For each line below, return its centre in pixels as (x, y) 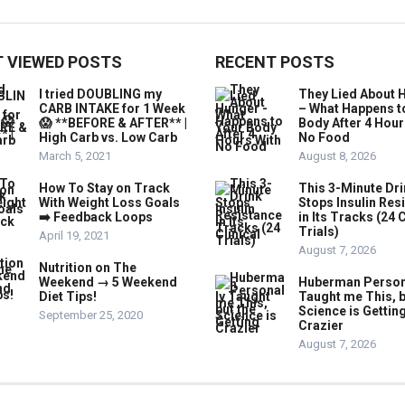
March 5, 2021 (75, 156)
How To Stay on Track (104, 188)
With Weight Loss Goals (109, 202)
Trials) (319, 231)
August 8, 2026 (337, 156)
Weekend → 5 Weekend (108, 282)
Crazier (321, 325)
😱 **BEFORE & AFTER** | (113, 123)
